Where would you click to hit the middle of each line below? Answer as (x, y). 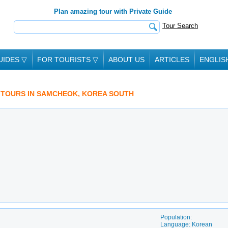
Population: (176, 217)
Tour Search (180, 26)
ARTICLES (172, 60)
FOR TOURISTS (65, 60)
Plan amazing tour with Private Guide (113, 11)
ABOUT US (126, 60)
